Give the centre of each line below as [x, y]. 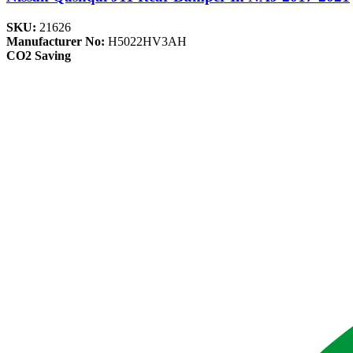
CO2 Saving [39, 56]
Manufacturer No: [57, 42]
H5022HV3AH [147, 42]
